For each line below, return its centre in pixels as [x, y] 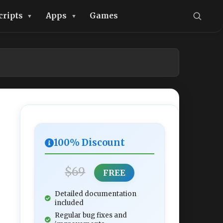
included [69, 203]
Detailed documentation [96, 194]
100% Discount [89, 143]
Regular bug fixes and [91, 215]
